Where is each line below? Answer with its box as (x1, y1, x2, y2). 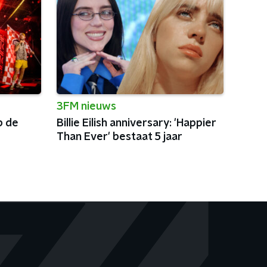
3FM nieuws (56, 101, 116, 112)
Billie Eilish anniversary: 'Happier (56, 118, 216, 129)
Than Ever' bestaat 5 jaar (56, 132, 182, 142)
